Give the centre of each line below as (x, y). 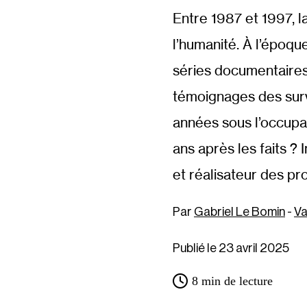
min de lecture (237, 281)
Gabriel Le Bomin (240, 212)
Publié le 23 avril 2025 (231, 248)
